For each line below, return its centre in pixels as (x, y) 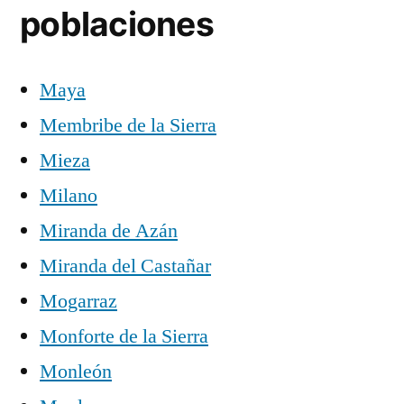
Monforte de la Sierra (124, 336)
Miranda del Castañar (125, 266)
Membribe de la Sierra (128, 125)
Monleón (76, 371)
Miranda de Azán (109, 230)
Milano (69, 195)
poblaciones (117, 23)
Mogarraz (78, 301)
